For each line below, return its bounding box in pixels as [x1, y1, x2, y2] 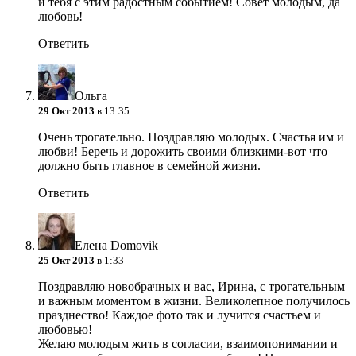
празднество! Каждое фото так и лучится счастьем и [38, 308, 321, 323]
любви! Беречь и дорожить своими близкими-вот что [38, 145, 327, 159]
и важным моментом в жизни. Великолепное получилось [38, 294, 350, 308]
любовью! [38, 323, 92, 337]
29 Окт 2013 [38, 105, 95, 118]
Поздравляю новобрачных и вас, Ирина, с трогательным [38, 280, 345, 294]
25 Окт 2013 [38, 254, 95, 267]
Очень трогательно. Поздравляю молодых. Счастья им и [38, 130, 344, 145]
